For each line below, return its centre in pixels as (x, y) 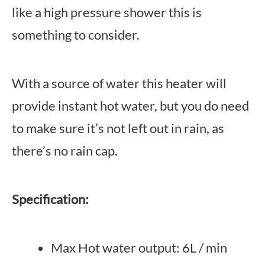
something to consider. (76, 35)
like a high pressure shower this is (107, 12)
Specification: (50, 199)
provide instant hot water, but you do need (130, 106)
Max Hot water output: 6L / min (139, 248)
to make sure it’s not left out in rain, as (118, 128)
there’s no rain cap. (65, 151)
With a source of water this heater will (119, 83)
